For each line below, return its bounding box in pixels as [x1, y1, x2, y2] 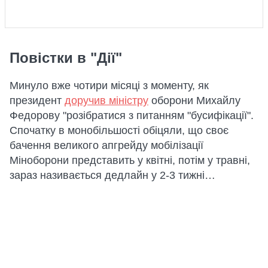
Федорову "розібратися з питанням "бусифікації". [10, 109, 254, 121]
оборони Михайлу [148, 95, 240, 106]
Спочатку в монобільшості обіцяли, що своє [10, 124, 229, 136]
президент [10, 95, 65, 106]
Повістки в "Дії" [10, 50, 122, 66]
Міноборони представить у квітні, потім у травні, [10, 154, 250, 166]
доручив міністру [65, 95, 148, 106]
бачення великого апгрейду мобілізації [10, 139, 203, 151]
